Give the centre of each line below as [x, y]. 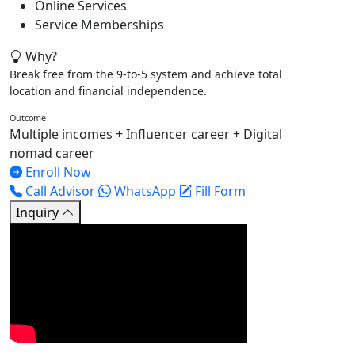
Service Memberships [99, 25]
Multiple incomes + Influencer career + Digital [146, 134]
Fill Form [219, 191]
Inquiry [39, 213]
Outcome [28, 118]
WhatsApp [143, 191]
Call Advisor [59, 191]
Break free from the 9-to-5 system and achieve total [146, 74]
